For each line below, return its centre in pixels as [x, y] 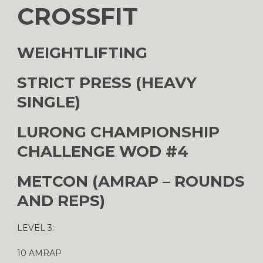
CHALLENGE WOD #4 [103, 151]
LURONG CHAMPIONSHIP [118, 132]
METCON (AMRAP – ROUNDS [131, 181]
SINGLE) [49, 102]
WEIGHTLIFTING [82, 53]
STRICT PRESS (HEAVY [107, 82]
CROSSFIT [77, 16]
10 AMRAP [39, 253]
